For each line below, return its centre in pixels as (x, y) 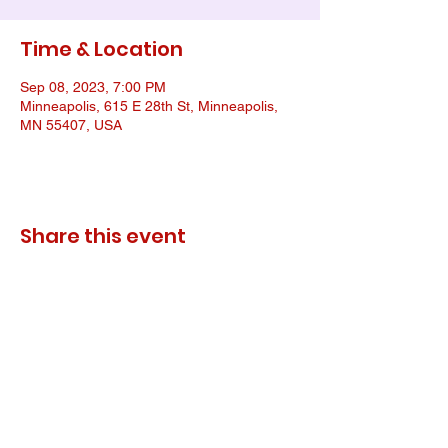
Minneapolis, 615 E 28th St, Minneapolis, (149, 106)
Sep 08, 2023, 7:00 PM (93, 87)
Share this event (103, 236)
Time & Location (101, 49)
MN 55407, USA (71, 125)
